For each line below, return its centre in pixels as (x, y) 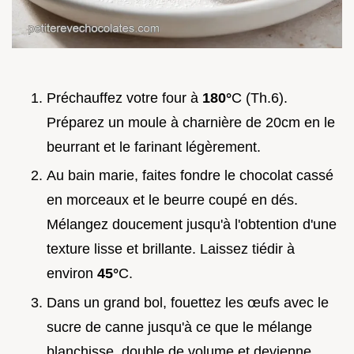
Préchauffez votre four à (124, 98)
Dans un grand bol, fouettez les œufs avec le (188, 302)
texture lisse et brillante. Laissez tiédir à (171, 249)
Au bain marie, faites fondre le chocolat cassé (190, 176)
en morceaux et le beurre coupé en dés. (172, 200)
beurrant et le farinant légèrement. (154, 147)
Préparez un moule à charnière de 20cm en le (191, 122)
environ (72, 274)
